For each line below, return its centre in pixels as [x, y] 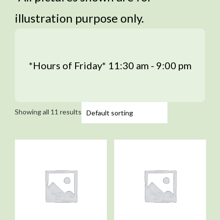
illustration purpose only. [79, 18]
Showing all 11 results [48, 112]
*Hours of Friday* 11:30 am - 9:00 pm [110, 65]
